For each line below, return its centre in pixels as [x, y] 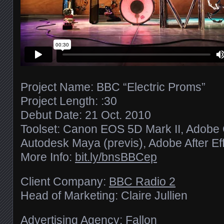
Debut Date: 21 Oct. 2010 [86, 115]
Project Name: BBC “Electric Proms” [113, 87]
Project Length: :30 [69, 101]
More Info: [48, 157]
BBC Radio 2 [142, 181]
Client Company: [65, 181]
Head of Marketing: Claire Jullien [104, 195]
